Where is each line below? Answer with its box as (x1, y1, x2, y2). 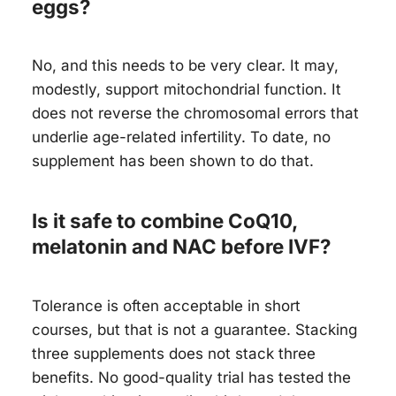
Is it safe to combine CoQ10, (32, 209, 297, 233)
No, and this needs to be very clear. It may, (32, 56, 339, 74)
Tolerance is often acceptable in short (32, 296, 301, 315)
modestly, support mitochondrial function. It (32, 80, 341, 98)
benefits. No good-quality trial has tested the (32, 368, 351, 386)
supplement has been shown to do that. (32, 151, 314, 170)
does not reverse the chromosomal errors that (32, 103, 359, 122)
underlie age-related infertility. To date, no (32, 127, 331, 146)
